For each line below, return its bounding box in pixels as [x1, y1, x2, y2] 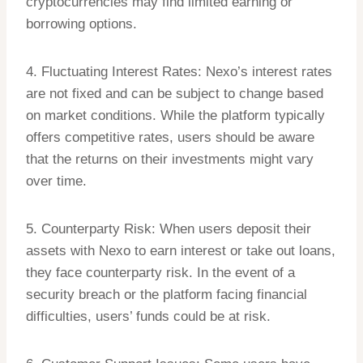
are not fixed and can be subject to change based [26, 86, 323, 102]
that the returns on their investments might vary [26, 152, 314, 168]
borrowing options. [26, 16, 137, 32]
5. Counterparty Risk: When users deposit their [26, 221, 311, 237]
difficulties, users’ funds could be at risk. [26, 309, 271, 325]
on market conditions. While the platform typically [26, 108, 325, 124]
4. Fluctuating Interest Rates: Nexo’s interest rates [26, 64, 332, 80]
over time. [26, 173, 87, 190]
